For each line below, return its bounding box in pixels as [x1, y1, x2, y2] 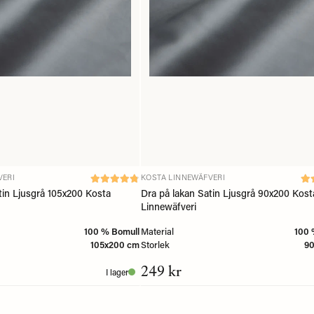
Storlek [141, 238, 170, 250]
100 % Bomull [84, 224, 139, 237]
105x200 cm [90, 238, 139, 250]
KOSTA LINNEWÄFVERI [141, 172, 226, 183]
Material [141, 224, 174, 237]
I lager [106, 266, 128, 278]
